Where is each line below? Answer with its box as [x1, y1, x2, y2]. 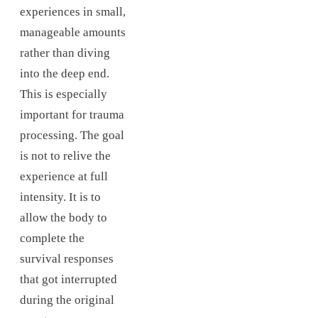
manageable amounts [20, 25, 126, 39]
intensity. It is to [20, 190, 101, 204]
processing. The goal [20, 128, 124, 142]
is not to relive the [20, 148, 111, 163]
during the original [20, 292, 114, 307]
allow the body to [20, 210, 107, 224]
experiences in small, [20, 4, 126, 18]
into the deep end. [20, 66, 109, 80]
